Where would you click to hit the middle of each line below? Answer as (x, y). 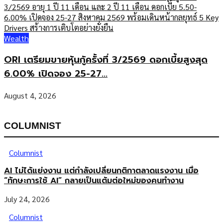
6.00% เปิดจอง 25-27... (56, 74)
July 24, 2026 (27, 199)
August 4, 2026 (30, 95)
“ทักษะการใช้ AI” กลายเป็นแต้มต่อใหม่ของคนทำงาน (94, 180)
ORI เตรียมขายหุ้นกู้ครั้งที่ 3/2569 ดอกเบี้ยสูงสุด (106, 60)
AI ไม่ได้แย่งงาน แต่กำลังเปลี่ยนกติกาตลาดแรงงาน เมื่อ (101, 170)
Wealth (16, 38)
